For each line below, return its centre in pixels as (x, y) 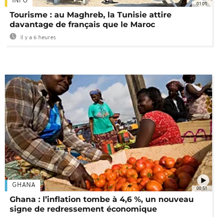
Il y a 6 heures (38, 38)
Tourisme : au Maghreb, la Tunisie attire (91, 15)
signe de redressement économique (83, 209)
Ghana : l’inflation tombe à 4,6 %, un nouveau (102, 200)
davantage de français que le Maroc (82, 25)
